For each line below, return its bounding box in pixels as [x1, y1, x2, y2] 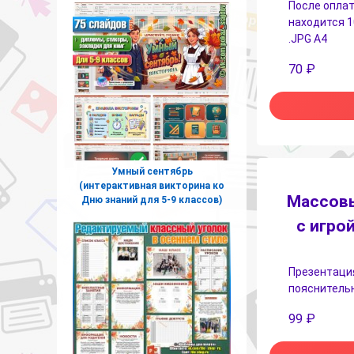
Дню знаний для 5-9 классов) [81, 194, 222, 205]
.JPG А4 [288, 32, 327, 45]
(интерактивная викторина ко [79, 179, 224, 191]
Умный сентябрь [111, 165, 193, 177]
